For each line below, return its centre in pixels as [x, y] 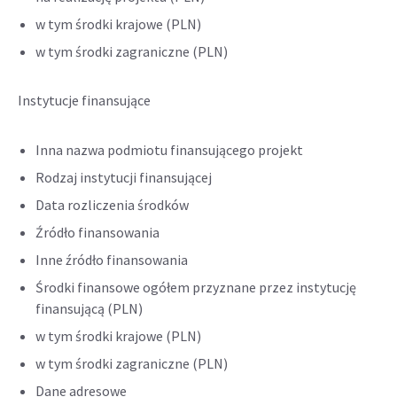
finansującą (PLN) [89, 308]
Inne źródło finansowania [112, 260]
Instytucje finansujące [84, 100]
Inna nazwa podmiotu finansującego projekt [169, 150]
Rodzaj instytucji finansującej [125, 177]
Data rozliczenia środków [112, 205]
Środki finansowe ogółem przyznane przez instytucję [196, 287]
